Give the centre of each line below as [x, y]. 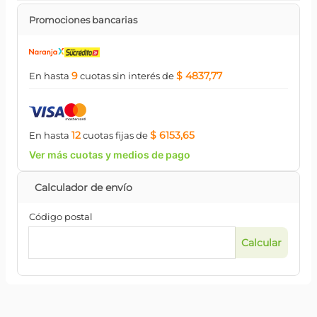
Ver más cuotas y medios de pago [110, 155]
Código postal [61, 217]
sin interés [135, 76]
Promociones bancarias [83, 20]
